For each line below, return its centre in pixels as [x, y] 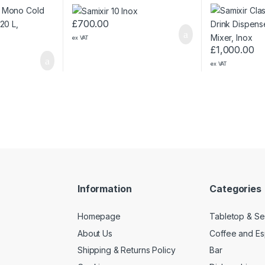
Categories [235, 189]
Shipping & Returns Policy [127, 250]
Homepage [99, 216]
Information [105, 189]
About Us [95, 233]
